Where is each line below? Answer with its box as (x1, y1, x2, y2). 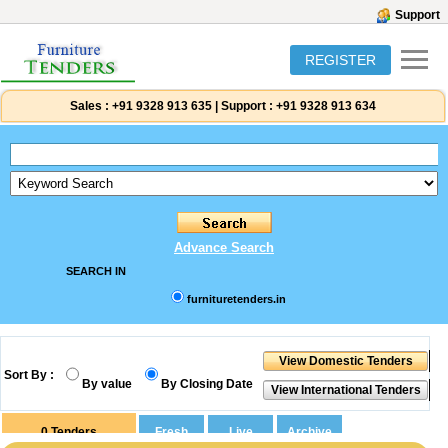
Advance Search (174, 240, 274, 255)
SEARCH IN (65, 265, 126, 277)
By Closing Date (161, 377, 253, 391)
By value (82, 377, 132, 391)
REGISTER (305, 52, 376, 68)
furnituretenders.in (187, 293, 286, 305)
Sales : (70, 99, 109, 113)
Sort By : (4, 368, 54, 382)
